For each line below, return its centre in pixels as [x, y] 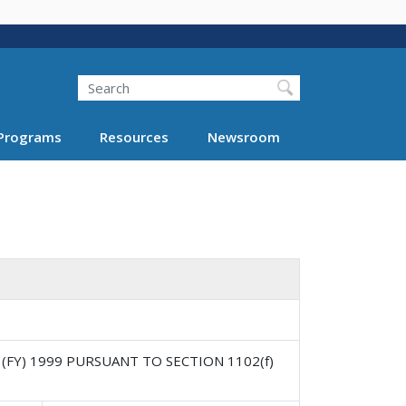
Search [77, 75]
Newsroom [243, 136]
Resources [134, 136]
